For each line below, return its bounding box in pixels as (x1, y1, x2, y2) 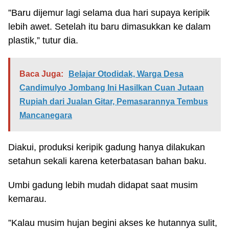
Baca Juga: (19, 70, 63, 78)
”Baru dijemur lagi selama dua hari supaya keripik (8, 8, 210, 18)
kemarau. (8, 194, 47, 204)
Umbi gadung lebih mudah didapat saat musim (8, 180, 198, 190)
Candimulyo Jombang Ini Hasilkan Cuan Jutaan (19, 83, 204, 92)
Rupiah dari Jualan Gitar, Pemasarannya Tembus (19, 97, 208, 106)
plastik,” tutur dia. (8, 35, 78, 45)
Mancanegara (19, 111, 72, 120)
